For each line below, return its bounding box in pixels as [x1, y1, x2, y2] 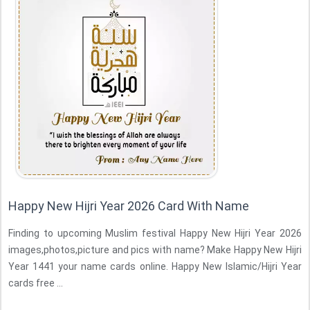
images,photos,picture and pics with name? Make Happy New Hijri [8, 244, 302, 255]
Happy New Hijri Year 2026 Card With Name [8, 199, 249, 213]
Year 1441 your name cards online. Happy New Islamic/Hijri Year [8, 261, 302, 272]
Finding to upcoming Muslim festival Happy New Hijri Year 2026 [8, 228, 302, 239]
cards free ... [8, 277, 63, 289]
